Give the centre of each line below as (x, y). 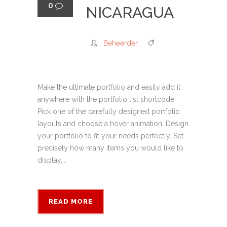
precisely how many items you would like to (110, 148)
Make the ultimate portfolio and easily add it (109, 87)
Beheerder (121, 43)
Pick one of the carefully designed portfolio (109, 111)
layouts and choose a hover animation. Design (113, 124)
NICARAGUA (130, 12)
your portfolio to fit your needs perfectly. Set (110, 136)
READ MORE (71, 201)
